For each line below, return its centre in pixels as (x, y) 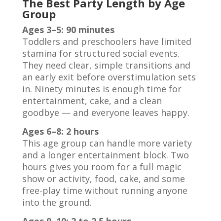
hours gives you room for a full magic (102, 167)
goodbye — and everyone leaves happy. (106, 112)
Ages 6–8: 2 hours (60, 131)
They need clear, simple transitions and (106, 65)
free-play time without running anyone (105, 190)
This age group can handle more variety (107, 143)
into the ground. (57, 202)
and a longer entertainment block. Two (105, 155)
